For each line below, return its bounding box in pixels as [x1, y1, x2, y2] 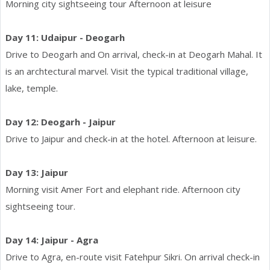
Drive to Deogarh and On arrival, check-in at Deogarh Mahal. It [5, 48, 262, 60]
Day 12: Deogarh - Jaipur [5, 115, 116, 128]
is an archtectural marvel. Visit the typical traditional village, [5, 64, 248, 77]
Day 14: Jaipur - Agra [5, 233, 98, 246]
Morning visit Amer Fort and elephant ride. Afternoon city [5, 183, 240, 195]
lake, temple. [5, 81, 58, 94]
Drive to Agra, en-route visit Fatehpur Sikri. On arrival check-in [5, 250, 260, 263]
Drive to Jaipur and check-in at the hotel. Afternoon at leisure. [5, 132, 257, 145]
